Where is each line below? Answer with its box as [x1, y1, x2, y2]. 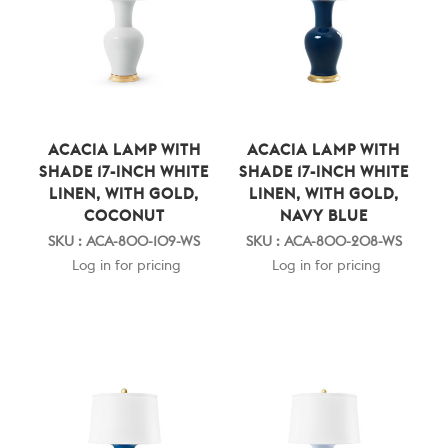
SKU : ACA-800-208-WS [245, 234, 402, 249]
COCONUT [83, 208, 165, 224]
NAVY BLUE [279, 208, 368, 224]
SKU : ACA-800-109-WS [48, 234, 201, 249]
